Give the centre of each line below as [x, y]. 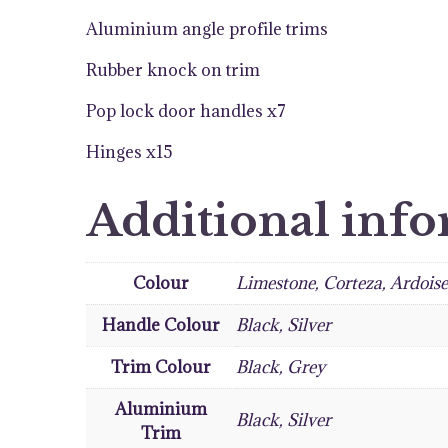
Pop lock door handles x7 [186, 110]
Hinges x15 [129, 151]
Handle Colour [161, 324]
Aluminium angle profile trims [207, 28]
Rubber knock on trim [173, 69]
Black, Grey [280, 366]
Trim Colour [161, 366]
